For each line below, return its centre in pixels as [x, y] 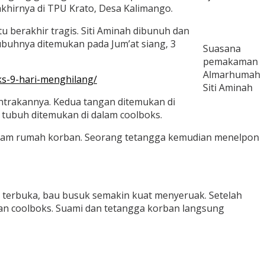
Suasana [222, 49]
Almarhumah [232, 75]
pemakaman [230, 62]
